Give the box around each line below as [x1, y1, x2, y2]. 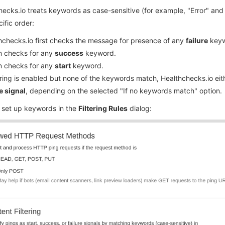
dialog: [127, 104, 152, 113]
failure [185, 36, 208, 45]
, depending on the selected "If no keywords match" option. [25, 86, 222, 95]
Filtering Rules [78, 104, 128, 113]
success [54, 49, 83, 58]
